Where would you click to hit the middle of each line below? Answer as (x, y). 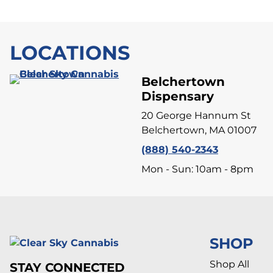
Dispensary (178, 97)
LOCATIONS (70, 53)
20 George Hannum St (196, 116)
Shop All (229, 264)
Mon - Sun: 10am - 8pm (197, 169)
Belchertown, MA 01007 (199, 130)
